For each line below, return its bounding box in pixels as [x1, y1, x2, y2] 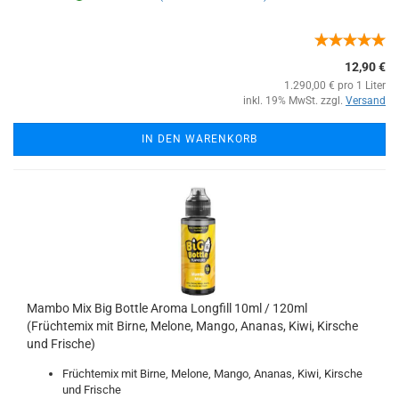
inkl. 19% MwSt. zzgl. [243, 94, 346, 107]
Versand [346, 94, 386, 107]
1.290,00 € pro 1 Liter [284, 79, 386, 92]
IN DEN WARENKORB [142, 133, 257, 145]
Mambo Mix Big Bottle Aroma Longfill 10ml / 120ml [27, 301, 307, 315]
